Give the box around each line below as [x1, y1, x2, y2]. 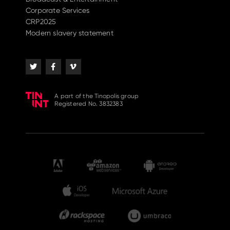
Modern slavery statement [26, 29, 113, 37]
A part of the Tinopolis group [54, 92, 139, 100]
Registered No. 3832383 [54, 100, 123, 107]
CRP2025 [26, 17, 56, 26]
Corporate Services [26, 6, 90, 14]
